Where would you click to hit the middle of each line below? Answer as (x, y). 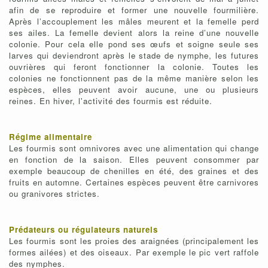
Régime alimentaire (51, 137)
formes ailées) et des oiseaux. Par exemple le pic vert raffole (134, 252)
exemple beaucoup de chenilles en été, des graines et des (134, 171)
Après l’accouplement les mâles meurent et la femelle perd (134, 22)
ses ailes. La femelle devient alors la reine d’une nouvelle (134, 33)
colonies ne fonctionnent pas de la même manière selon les (134, 78)
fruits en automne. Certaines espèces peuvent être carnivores (134, 182)
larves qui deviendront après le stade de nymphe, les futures (134, 56)
